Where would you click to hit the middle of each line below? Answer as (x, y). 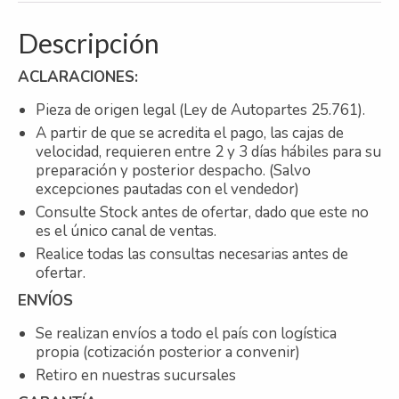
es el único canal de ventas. (126, 232)
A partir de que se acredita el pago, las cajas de (190, 134)
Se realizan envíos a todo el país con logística (186, 334)
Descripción (89, 42)
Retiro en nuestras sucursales (136, 376)
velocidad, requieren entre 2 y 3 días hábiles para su (208, 152)
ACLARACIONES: (78, 77)
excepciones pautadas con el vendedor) (167, 190)
